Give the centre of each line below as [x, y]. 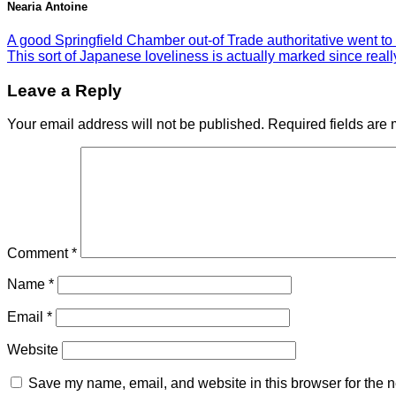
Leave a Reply [65, 90]
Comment [39, 254]
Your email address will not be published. [136, 125]
